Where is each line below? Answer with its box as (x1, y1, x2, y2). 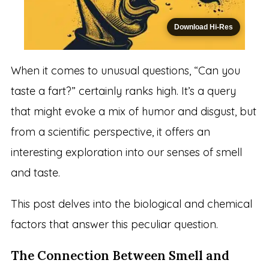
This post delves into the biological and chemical (10, 197, 252, 211)
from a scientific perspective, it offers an (10, 125, 210, 139)
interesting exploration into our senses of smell (10, 145, 242, 160)
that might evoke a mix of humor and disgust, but (10, 104, 256, 119)
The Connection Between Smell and (10, 247, 229, 264)
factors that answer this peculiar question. (10, 217, 218, 232)
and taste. (10, 166, 60, 180)
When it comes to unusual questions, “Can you (10, 64, 240, 78)
